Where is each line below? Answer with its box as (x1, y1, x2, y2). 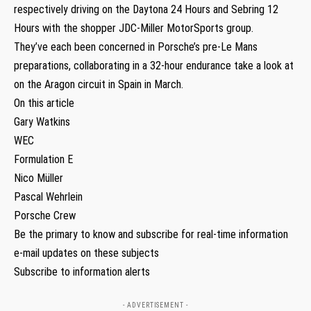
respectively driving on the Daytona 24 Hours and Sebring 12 (14, 2, 278, 16)
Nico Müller (14, 171, 63, 185)
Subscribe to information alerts (14, 264, 150, 278)
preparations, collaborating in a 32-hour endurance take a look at (14, 58, 294, 72)
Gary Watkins (14, 115, 70, 128)
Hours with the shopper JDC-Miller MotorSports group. (14, 21, 253, 35)
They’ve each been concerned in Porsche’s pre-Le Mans (14, 40, 258, 53)
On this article (14, 96, 74, 110)
